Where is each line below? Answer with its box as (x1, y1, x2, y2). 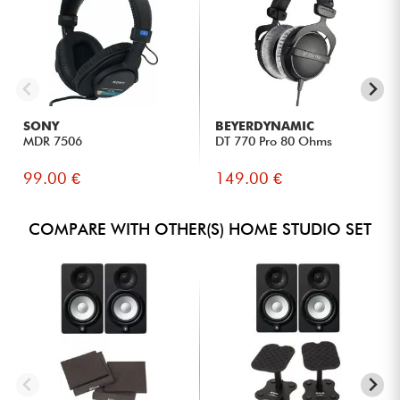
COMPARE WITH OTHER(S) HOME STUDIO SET (29, 220, 371, 239)
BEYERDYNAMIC (215, 119, 315, 134)
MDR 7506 (23, 134, 83, 149)
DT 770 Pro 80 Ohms (215, 134, 333, 149)
